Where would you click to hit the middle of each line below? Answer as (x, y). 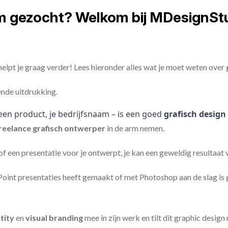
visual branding (54, 218)
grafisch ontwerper (69, 128)
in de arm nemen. (135, 128)
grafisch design (195, 114)
